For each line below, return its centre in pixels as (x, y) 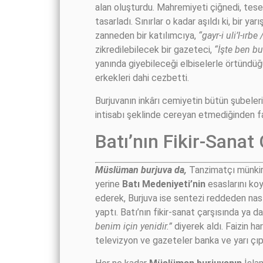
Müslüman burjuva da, (141, 170)
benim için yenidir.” (134, 227)
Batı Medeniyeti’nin (164, 184)
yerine (109, 184)
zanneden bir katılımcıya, (147, 36)
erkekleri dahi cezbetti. (142, 78)
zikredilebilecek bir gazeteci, (155, 50)
